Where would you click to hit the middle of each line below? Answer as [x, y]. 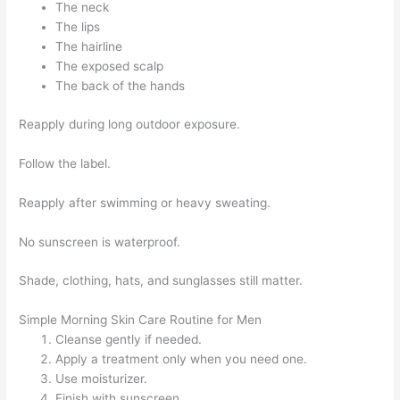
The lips [78, 27]
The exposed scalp [110, 67]
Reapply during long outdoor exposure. [130, 124]
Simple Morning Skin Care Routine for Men [141, 320]
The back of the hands [121, 86]
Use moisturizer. [102, 379]
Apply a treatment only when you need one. [182, 359]
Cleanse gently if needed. [129, 340]
